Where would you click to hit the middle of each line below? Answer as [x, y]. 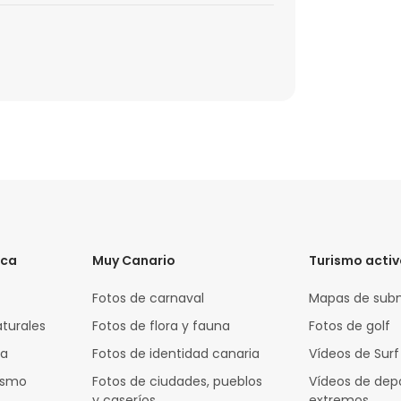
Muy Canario [134, 261]
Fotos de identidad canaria [176, 354]
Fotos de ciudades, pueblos [178, 382]
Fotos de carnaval [149, 299]
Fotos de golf [349, 326]
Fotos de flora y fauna [162, 326]
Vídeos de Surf [354, 354]
